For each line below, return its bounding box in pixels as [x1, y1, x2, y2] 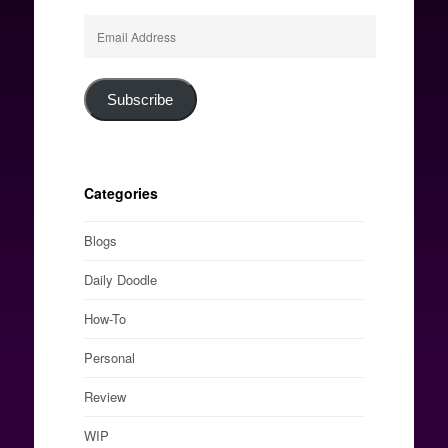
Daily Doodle [83, 270, 157, 290]
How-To [83, 309, 126, 329]
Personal [83, 348, 135, 368]
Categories [83, 183, 158, 204]
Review [83, 387, 126, 407]
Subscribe [107, 91, 174, 108]
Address [82, 36, 131, 56]
